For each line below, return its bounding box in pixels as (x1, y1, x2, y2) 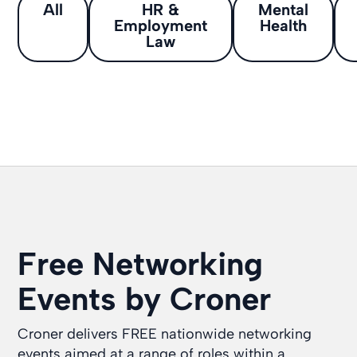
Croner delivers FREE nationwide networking (18, 325, 312, 343)
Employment (114, 16, 208, 35)
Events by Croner (18, 280, 272, 318)
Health (260, 16, 308, 35)
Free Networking (18, 245, 264, 283)
